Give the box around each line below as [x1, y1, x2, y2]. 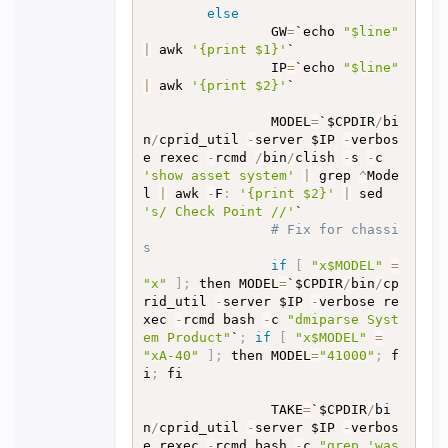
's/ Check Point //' [142, 204, 295, 219]
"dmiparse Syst [286, 312, 399, 327]
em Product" [142, 330, 231, 345]
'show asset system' [142, 168, 295, 183]
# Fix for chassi [270, 222, 399, 237]
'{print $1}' [190, 42, 287, 57]
